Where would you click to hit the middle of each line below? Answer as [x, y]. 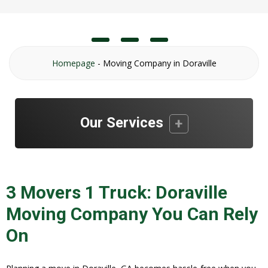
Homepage [73, 63]
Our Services [121, 123]
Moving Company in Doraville [159, 63]
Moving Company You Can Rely [132, 214]
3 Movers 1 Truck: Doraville [117, 192]
